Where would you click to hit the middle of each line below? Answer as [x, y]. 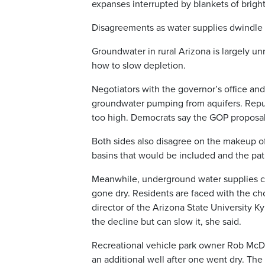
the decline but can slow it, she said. [167, 222]
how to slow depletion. [139, 66]
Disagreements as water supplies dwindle [177, 28]
